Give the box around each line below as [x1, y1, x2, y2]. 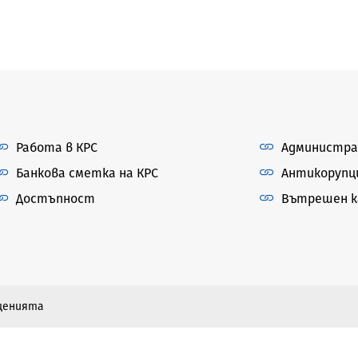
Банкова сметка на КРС [16, 165, 158, 181]
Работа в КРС [16, 139, 97, 155]
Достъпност [16, 190, 95, 206]
